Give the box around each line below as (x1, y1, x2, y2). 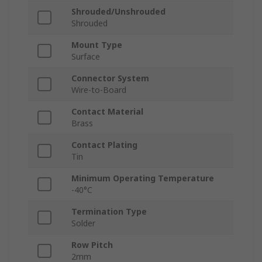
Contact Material (71, 106, 143, 118)
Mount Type (71, 39, 122, 51)
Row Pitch (71, 239, 113, 251)
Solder (71, 218, 95, 229)
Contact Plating (71, 139, 137, 151)
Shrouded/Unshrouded (71, 6, 166, 18)
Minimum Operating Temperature (71, 173, 214, 184)
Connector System (71, 73, 149, 84)
